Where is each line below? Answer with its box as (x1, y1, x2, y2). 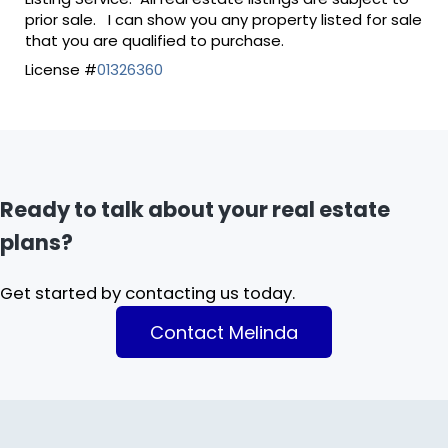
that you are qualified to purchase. (24, 29, 284, 51)
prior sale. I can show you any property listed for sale (24, 8, 422, 30)
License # (24, 58, 97, 80)
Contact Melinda (150, 319, 298, 345)
